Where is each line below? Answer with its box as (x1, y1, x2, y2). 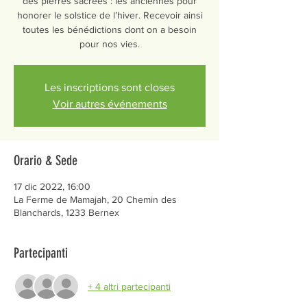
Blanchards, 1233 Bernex (14, 207, 119, 218)
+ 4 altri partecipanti (88, 280, 171, 292)
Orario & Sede (14, 152, 77, 169)
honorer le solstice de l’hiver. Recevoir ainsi (16, 10, 203, 21)
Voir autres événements (52, 98, 167, 110)
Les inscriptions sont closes (45, 82, 175, 93)
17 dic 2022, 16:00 (14, 181, 90, 192)
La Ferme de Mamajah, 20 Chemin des (14, 194, 177, 205)
